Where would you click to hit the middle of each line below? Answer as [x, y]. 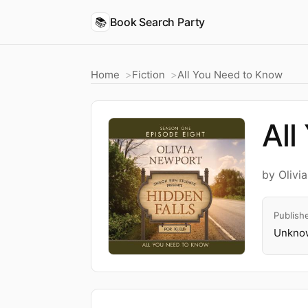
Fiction [148, 75]
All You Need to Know [230, 75]
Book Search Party [158, 22]
